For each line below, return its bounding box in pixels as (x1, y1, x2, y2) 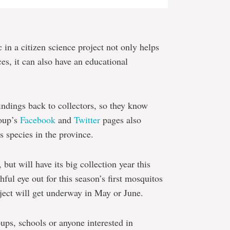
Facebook (20, 113, 55, 126)
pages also (100, 113, 141, 126)
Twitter (74, 113, 100, 126)
